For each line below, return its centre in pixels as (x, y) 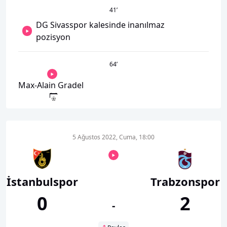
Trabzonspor (185, 181)
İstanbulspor (42, 181)
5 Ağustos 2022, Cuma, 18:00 (113, 137)
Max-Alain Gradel (51, 85)
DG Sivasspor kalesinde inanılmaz (101, 25)
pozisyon (53, 37)
